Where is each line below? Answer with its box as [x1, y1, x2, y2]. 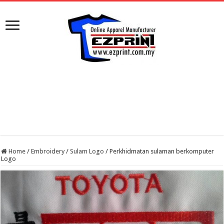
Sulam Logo [70, 147, 104, 155]
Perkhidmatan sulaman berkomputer [109, 147, 214, 155]
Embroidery [31, 147, 65, 155]
